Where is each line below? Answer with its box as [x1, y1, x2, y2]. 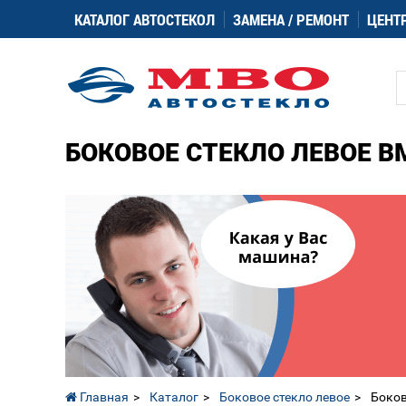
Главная [77, 390, 129, 404]
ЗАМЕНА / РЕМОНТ [233, 9, 349, 30]
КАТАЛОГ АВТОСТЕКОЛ [74, 9, 215, 30]
